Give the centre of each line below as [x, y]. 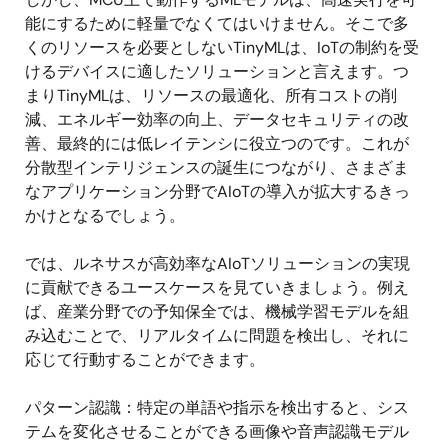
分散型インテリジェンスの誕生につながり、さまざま [217, 167]
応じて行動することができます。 [145, 359]
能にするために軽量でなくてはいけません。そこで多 [217, 23]
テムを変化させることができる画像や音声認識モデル [217, 431]
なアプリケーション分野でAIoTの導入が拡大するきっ [217, 191]
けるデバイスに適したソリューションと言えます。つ [217, 71]
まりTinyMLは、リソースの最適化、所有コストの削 [211, 95]
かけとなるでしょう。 [105, 215]
